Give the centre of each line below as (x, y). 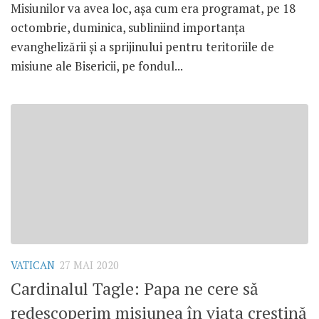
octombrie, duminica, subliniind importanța (128, 27)
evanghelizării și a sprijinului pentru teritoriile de (142, 46)
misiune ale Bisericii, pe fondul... (97, 66)
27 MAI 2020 (89, 265)
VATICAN (33, 265)
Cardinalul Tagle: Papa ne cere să (135, 289)
